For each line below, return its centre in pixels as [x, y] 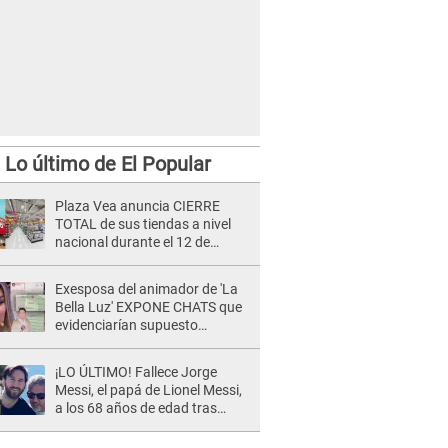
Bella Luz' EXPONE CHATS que [148, 307]
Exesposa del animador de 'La [146, 289]
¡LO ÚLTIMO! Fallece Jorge [136, 372]
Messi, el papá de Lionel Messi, [148, 390]
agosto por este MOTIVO [131, 260]
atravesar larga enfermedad [141, 426]
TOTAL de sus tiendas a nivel [143, 224]
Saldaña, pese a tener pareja [142, 361]
